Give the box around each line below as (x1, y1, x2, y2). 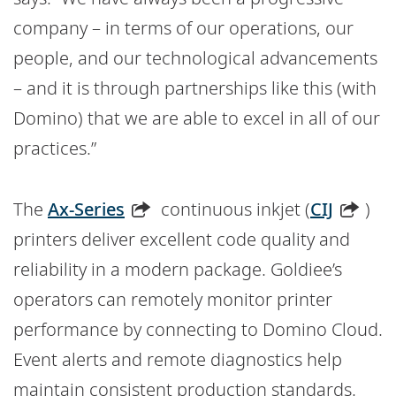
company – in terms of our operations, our (13, 16, 354, 40)
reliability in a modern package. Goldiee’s (13, 257, 342, 281)
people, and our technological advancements (13, 46, 377, 70)
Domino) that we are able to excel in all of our (13, 106, 380, 130)
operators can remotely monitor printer (13, 287, 332, 311)
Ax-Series (48, 197, 125, 221)
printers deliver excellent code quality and (13, 227, 350, 251)
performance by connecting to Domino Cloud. (13, 317, 383, 341)
